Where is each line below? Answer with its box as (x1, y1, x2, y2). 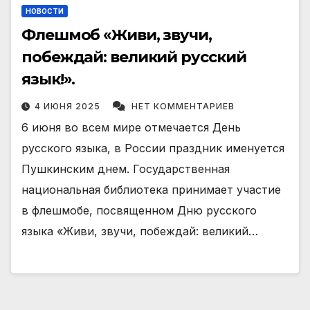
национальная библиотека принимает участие (21, 183, 281, 197)
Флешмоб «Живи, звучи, (21, 26, 212, 45)
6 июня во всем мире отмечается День (21, 120, 241, 135)
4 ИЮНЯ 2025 (35, 101, 103, 112)
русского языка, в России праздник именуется (21, 141, 284, 156)
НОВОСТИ (26, 7, 64, 16)
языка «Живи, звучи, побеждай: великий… (21, 224, 258, 239)
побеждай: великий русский (21, 48, 246, 67)
